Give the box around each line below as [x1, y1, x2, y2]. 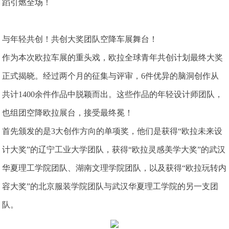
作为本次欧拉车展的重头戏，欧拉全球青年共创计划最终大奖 [2, 53, 223, 62]
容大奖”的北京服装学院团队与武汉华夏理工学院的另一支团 [2, 181, 219, 191]
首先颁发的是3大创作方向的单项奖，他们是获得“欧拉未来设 [2, 126, 223, 135]
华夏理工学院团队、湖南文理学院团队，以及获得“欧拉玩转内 [2, 163, 227, 172]
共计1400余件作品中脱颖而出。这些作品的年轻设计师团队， [2, 89, 223, 99]
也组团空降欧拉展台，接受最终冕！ [2, 108, 133, 117]
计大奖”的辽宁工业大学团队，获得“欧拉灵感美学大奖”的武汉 [2, 145, 226, 154]
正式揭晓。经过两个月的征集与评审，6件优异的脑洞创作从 [2, 71, 219, 80]
